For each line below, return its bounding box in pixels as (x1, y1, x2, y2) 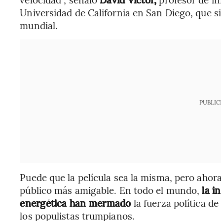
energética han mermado (20, 196, 134, 209)
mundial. (20, 18, 58, 32)
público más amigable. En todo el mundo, (20, 183, 200, 196)
